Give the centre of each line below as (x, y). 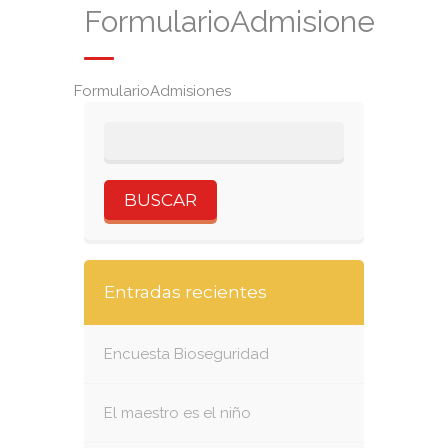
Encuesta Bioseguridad (186, 354)
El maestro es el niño (177, 413)
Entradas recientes (185, 292)
